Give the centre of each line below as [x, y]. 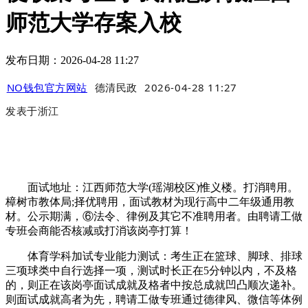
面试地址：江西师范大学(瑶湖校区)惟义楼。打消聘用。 [152, 188]
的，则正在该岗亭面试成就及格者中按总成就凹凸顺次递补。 [154, 285]
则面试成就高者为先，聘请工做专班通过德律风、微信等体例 [154, 300]
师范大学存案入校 [93, 23]
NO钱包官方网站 [47, 88]
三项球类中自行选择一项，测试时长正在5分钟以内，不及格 [151, 271]
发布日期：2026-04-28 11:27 [72, 60]
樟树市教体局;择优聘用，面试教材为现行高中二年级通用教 [150, 202]
